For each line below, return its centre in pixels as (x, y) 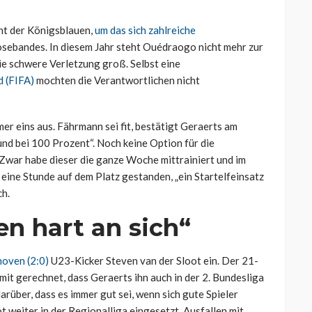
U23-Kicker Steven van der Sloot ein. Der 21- (154, 261)
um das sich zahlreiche (145, 30)
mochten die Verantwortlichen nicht (117, 80)
